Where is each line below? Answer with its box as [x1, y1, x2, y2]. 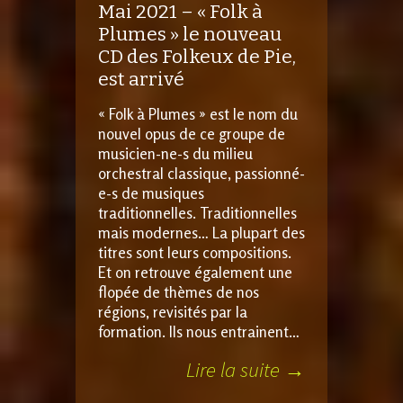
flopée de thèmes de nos [98, 282, 259, 301]
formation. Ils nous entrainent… [98, 321, 300, 341]
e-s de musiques [98, 183, 204, 202]
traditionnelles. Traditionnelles [98, 202, 297, 222]
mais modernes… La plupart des [98, 222, 305, 242]
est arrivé [98, 67, 184, 91]
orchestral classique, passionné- [98, 163, 305, 183]
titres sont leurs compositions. [98, 242, 291, 262]
